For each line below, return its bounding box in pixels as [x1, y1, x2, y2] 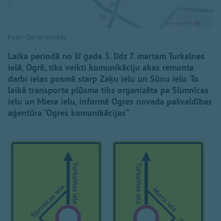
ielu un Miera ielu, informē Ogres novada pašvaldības [8, 95, 212, 107]
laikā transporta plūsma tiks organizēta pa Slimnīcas [8, 84, 209, 96]
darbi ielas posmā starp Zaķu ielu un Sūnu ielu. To [8, 73, 199, 84]
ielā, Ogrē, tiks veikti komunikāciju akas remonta [8, 61, 194, 73]
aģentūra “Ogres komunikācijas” [8, 107, 129, 118]
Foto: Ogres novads [8, 32, 67, 41]
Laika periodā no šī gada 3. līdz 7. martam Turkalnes [8, 50, 205, 62]
